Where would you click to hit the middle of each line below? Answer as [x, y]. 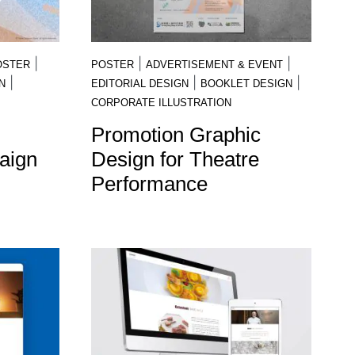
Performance [149, 183]
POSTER [112, 64]
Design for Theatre [175, 159]
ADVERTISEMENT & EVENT [214, 64]
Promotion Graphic [176, 134]
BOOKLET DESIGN [246, 83]
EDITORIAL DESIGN [139, 83]
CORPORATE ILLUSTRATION [161, 102]
